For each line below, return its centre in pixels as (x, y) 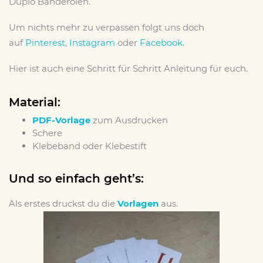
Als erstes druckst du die (63, 203)
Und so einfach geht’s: (76, 178)
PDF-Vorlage (61, 120)
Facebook (161, 43)
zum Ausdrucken (129, 120)
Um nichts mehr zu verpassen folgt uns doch (107, 27)
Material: (35, 102)
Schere (47, 133)
